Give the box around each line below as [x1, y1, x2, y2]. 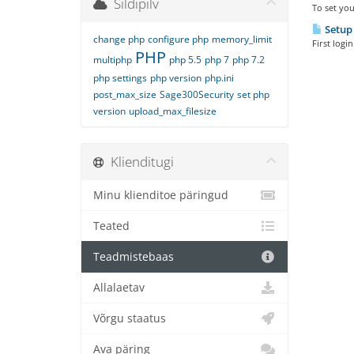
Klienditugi [104, 153, 174, 171]
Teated [93, 219, 130, 233]
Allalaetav [93, 281, 145, 295]
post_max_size [93, 88, 156, 101]
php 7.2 [232, 53, 265, 66]
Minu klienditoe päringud [93, 188, 228, 202]
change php [93, 32, 145, 46]
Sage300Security [160, 88, 234, 101]
